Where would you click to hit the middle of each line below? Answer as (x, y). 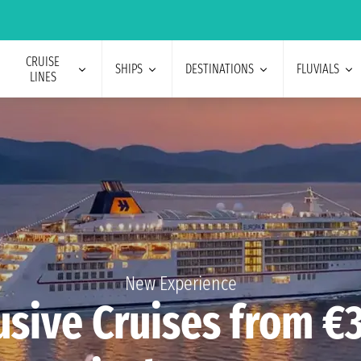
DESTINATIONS (219, 69)
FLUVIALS (317, 69)
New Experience (180, 284)
